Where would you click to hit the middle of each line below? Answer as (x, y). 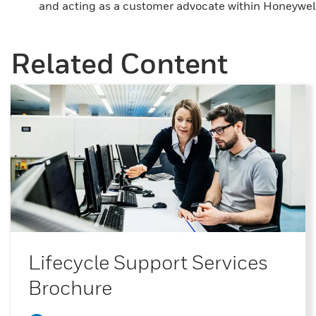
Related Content (119, 63)
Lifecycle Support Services (148, 262)
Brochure (70, 287)
